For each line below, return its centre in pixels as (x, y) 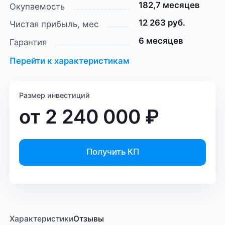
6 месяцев (161, 40)
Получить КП (113, 152)
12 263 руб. (162, 23)
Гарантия (28, 42)
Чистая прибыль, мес (54, 24)
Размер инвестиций (55, 95)
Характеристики (42, 219)
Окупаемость (37, 6)
